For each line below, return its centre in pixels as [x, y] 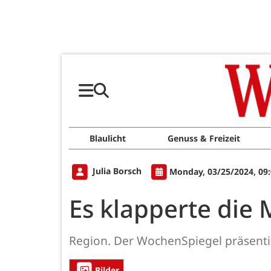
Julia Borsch [117, 171]
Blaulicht [108, 138]
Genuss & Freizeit [204, 138]
